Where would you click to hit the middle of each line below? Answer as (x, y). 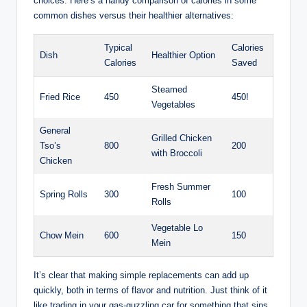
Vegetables (173, 105)
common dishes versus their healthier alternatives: (134, 16)
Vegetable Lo (177, 228)
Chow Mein (62, 236)
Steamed (169, 90)
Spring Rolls (64, 195)
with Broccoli (177, 153)
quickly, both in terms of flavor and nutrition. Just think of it (150, 291)
